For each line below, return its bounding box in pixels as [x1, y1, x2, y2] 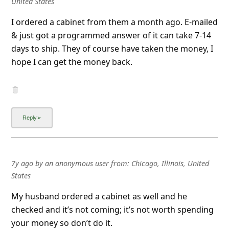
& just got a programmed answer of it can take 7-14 [11, 29, 211, 41]
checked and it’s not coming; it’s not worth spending [11, 203, 214, 215]
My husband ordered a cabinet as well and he [11, 190, 187, 202]
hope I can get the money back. [11, 56, 132, 67]
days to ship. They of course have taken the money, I [11, 42, 213, 54]
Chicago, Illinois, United [131, 158, 209, 168]
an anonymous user [44, 158, 109, 168]
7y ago [11, 158, 33, 168]
